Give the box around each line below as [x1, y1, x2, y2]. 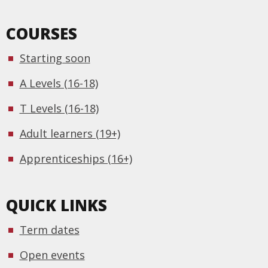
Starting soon [19, 51, 90, 66]
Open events [19, 248, 85, 263]
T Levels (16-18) [19, 101, 99, 116]
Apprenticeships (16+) [19, 151, 132, 166]
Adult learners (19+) [19, 126, 120, 141]
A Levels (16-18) [19, 76, 98, 91]
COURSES [6, 23, 77, 45]
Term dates [19, 223, 80, 237]
